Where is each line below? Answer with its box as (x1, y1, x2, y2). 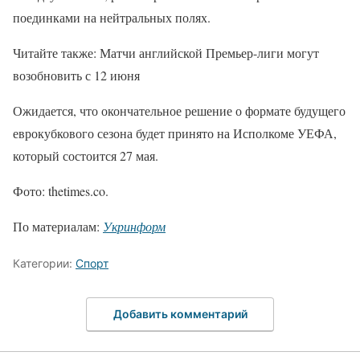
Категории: (13, 256, 76, 270)
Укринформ (103, 218, 166, 235)
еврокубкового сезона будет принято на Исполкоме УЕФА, (13, 125, 337, 141)
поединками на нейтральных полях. (13, 9, 211, 26)
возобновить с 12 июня (13, 67, 140, 84)
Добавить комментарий (112, 306, 247, 321)
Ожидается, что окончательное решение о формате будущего (13, 102, 346, 119)
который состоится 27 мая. (13, 147, 158, 164)
